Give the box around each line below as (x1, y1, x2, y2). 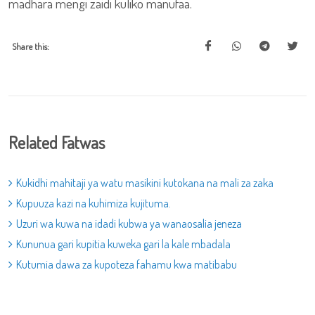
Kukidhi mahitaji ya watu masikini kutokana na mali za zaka (16, 176, 274, 190)
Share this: (12, 41, 49, 52)
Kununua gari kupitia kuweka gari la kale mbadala (16, 237, 231, 251)
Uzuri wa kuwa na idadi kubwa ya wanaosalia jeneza (16, 217, 242, 231)
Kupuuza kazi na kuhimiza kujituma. (16, 196, 171, 210)
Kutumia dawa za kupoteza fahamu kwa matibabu (16, 257, 237, 271)
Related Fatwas (8, 131, 105, 153)
